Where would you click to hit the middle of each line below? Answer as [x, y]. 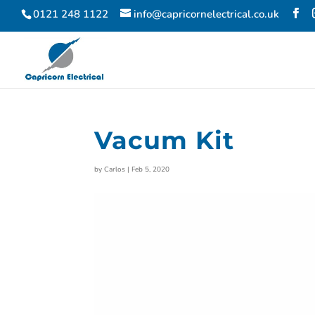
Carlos [115, 169]
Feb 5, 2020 [151, 169]
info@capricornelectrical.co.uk [206, 14]
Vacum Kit [165, 140]
